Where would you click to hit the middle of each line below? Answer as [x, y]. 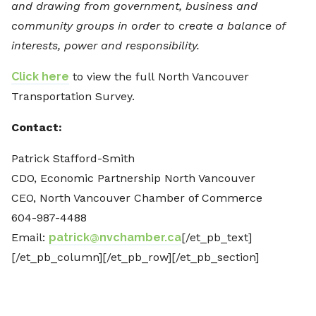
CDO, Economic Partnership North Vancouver [133, 178]
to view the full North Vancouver [159, 77]
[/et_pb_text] [217, 238]
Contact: [37, 128]
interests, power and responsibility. [105, 46]
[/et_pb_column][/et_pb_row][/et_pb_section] [135, 257]
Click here [40, 77]
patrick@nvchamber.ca [115, 238]
